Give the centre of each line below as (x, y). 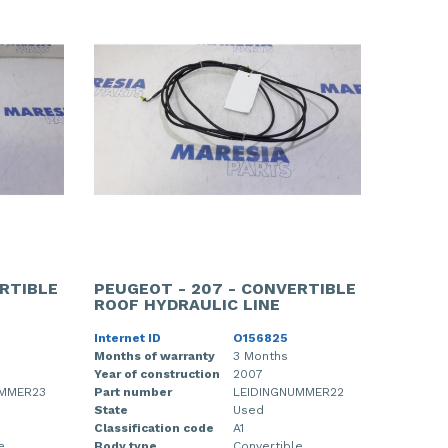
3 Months (260, 355)
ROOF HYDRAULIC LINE (186, 304)
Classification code (153, 427)
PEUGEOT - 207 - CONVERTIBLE (224, 288)
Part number (132, 391)
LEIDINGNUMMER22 (288, 391)
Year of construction (156, 373)
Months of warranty (154, 355)
